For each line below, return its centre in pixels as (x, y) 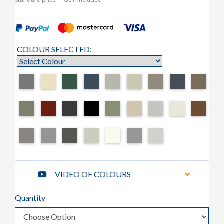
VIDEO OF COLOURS (93, 174)
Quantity (30, 197)
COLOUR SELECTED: (54, 49)
